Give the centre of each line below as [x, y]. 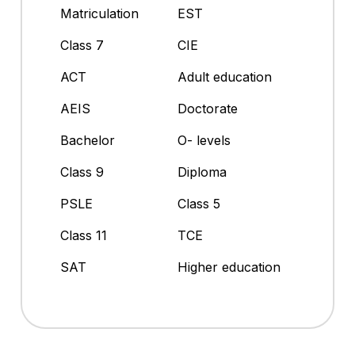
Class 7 [82, 46]
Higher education [229, 267]
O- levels [204, 141]
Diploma [202, 172]
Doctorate [208, 109]
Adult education [225, 77]
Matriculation [99, 14]
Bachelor [88, 141]
